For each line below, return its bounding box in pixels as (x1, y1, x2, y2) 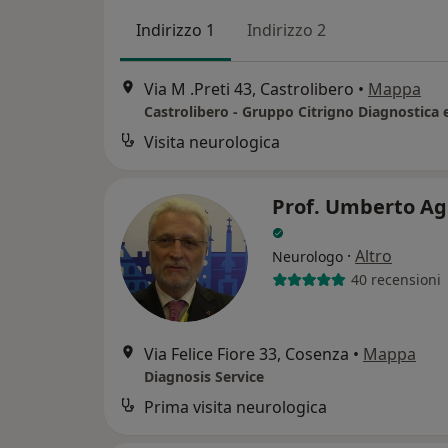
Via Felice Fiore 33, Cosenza (144, 342, 349, 365)
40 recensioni (350, 270, 441, 290)
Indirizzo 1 (136, 18, 215, 41)
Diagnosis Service (144, 366, 264, 386)
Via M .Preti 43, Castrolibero (144, 77, 354, 100)
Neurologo (272, 246, 343, 266)
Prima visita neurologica (144, 395, 327, 418)
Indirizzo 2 (247, 18, 326, 41)
